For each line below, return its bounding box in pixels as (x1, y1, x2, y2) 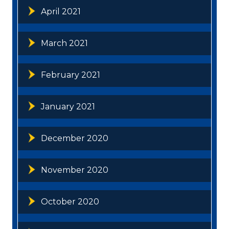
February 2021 (41, 70, 100, 80)
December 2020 (41, 133, 108, 144)
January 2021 (41, 102, 95, 112)
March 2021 (41, 38, 88, 49)
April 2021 (41, 7, 81, 17)
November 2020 (41, 165, 108, 175)
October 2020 (41, 197, 99, 207)
